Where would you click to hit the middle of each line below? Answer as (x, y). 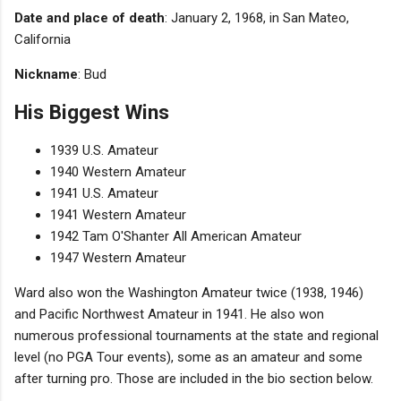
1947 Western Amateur (118, 257)
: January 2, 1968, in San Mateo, (257, 17)
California (43, 39)
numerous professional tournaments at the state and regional (196, 335)
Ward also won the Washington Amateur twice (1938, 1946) (189, 292)
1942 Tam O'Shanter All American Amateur (176, 236)
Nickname (46, 74)
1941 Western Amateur (118, 214)
